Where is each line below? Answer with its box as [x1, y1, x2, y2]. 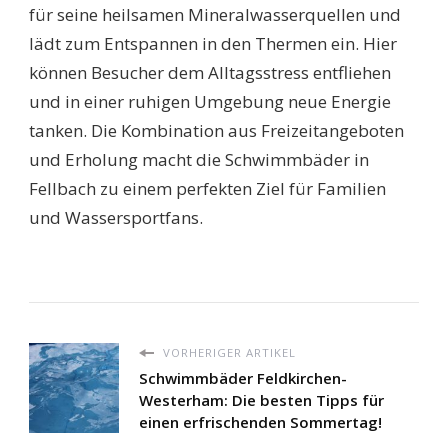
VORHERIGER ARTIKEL [159, 345, 296, 361]
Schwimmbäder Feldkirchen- [139, 368, 347, 389]
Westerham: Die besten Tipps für [139, 390, 384, 411]
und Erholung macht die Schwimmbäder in [29, 148, 369, 172]
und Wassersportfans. [29, 206, 203, 230]
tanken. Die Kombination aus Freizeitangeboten [29, 119, 404, 143]
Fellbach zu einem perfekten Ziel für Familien [29, 177, 386, 201]
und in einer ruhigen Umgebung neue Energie [29, 90, 391, 114]
